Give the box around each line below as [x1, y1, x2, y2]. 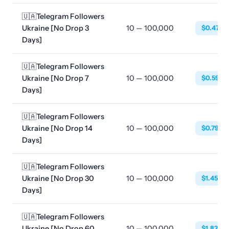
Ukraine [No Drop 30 [22, 174, 95, 183]
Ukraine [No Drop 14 [22, 124, 93, 133]
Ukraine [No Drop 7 [22, 74, 89, 83]
